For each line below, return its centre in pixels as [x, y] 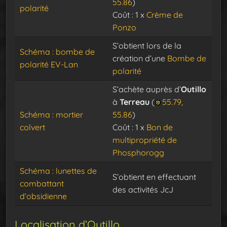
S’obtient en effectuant [154, 177]
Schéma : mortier [51, 115]
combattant [42, 184]
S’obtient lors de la [147, 46]
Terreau [136, 102]
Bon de [160, 127]
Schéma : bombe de [57, 52]
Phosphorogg [138, 153]
